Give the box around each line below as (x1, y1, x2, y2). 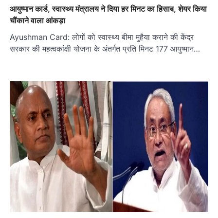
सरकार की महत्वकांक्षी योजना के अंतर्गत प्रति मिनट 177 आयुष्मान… (10, 43, 200, 54)
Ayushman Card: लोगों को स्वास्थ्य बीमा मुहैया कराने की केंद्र (10, 32, 194, 42)
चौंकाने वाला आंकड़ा (10, 15, 65, 25)
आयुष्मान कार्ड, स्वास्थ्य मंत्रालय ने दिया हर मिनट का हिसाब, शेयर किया (10, 3, 207, 14)
